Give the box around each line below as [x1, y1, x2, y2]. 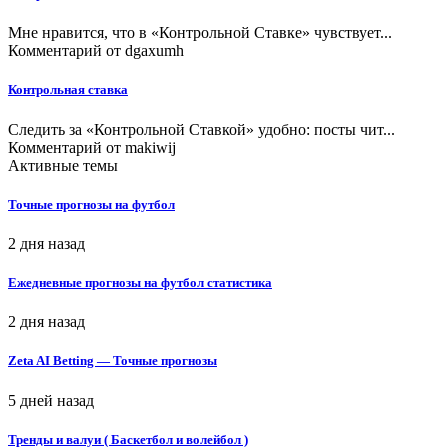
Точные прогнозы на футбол [8, 196, 175, 212]
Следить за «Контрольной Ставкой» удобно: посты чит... [8, 120, 395, 138]
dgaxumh [125, 42, 184, 60]
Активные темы [8, 156, 118, 174]
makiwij [125, 138, 176, 156]
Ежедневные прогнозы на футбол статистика [8, 275, 272, 291]
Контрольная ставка [8, 82, 128, 98]
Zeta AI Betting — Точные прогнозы [8, 353, 217, 369]
